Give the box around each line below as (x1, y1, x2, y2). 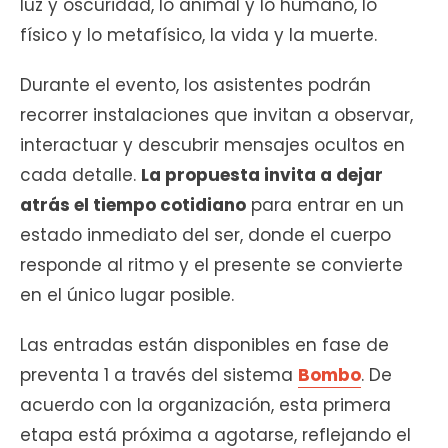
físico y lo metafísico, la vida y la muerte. (20, 23, 377, 48)
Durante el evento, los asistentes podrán (20, 73, 371, 98)
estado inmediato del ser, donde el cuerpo (20, 223, 391, 248)
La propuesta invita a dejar (141, 163, 383, 188)
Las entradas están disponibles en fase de (20, 333, 389, 358)
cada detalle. (20, 163, 141, 188)
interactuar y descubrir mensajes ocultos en (20, 133, 405, 158)
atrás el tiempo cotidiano (20, 193, 246, 218)
